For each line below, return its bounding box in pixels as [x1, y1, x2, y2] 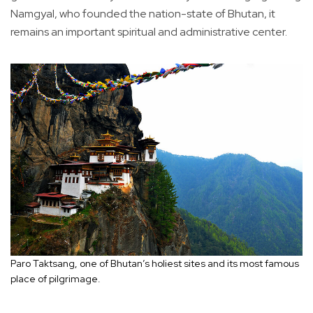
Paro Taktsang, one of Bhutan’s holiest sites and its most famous [10, 256, 299, 270]
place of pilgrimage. [10, 272, 103, 285]
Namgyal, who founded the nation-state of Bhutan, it [10, 6, 275, 22]
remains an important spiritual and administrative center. [10, 24, 287, 40]
